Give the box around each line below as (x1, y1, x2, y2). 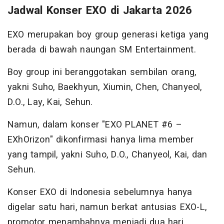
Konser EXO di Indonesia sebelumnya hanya (7, 185, 192, 199)
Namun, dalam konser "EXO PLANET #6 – (7, 117, 182, 131)
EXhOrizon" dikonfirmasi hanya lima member (7, 132, 194, 146)
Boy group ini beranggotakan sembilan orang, (7, 65, 196, 79)
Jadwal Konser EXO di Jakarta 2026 (7, 2, 192, 18)
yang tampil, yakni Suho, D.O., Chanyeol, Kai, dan (7, 147, 207, 161)
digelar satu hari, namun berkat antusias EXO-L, (7, 200, 207, 214)
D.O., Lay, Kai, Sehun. (7, 95, 93, 109)
